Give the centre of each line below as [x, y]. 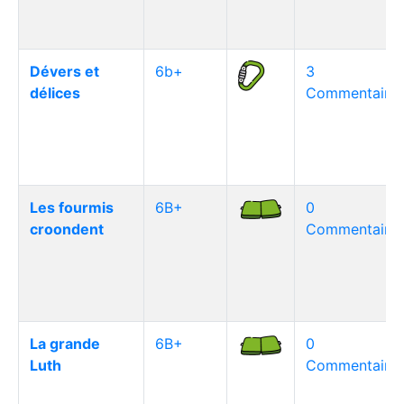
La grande [65, 344]
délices [55, 93]
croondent [67, 229]
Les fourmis [72, 207]
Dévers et [64, 71]
